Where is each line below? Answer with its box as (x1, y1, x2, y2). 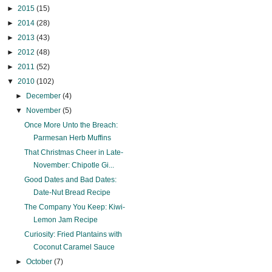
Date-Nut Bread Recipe (33, 188, 111, 197)
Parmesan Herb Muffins (33, 134, 112, 143)
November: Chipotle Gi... (33, 161, 115, 170)
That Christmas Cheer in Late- (24, 148, 124, 157)
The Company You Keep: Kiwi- (24, 203, 126, 212)
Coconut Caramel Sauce (33, 243, 115, 252)
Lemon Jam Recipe (33, 216, 98, 225)
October (25, 257, 54, 267)
